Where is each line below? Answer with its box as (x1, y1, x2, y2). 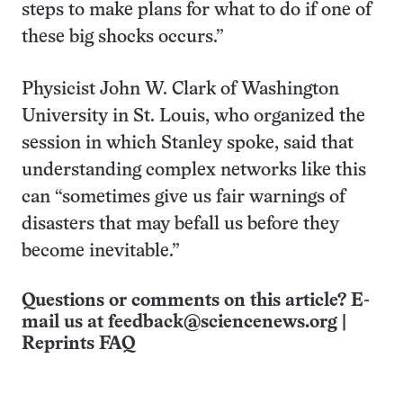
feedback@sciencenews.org (108, 314, 337, 331)
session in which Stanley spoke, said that (22, 135, 354, 152)
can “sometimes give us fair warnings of (22, 189, 345, 206)
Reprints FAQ (22, 336, 135, 353)
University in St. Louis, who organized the (22, 108, 365, 125)
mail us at (22, 314, 108, 331)
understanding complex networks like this (22, 162, 366, 179)
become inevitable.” (22, 243, 180, 260)
